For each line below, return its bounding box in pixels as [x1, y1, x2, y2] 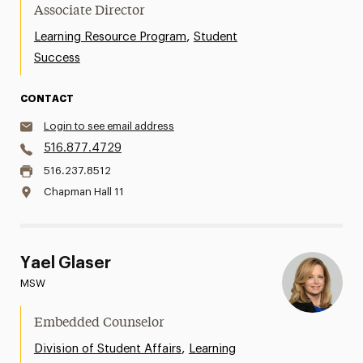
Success [33, 52, 80, 64]
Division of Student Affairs [33, 343, 181, 355]
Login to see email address [43, 121, 174, 131]
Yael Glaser [19, 255, 111, 271]
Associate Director [33, 5, 145, 18]
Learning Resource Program [33, 31, 186, 43]
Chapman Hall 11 [43, 186, 124, 197]
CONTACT [19, 94, 74, 104]
